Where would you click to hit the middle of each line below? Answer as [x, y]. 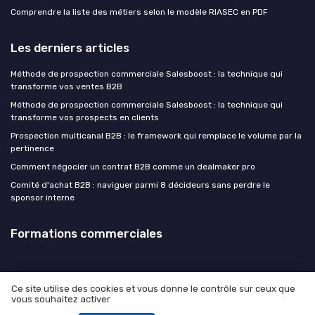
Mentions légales [91, 304]
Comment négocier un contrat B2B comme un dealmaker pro [133, 166]
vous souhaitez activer [61, 300]
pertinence [32, 148]
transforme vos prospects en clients [85, 117]
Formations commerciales [86, 233]
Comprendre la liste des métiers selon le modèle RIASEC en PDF [139, 12]
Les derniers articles [70, 47]
